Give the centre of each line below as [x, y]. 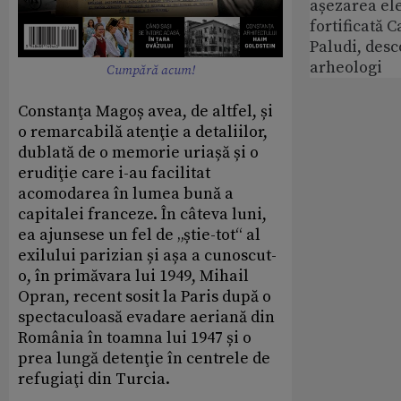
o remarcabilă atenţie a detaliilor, [143, 132]
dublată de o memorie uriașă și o [138, 152]
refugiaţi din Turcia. [94, 379]
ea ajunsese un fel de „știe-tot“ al [139, 235]
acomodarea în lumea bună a [126, 193]
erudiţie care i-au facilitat [114, 173]
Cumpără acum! [150, 70]
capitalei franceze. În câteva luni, [142, 214]
